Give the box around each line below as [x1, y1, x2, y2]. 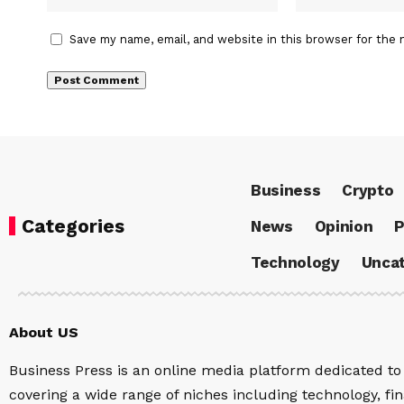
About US [9, 324, 78, 342]
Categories [22, 215, 124, 238]
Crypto [342, 180, 394, 199]
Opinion [314, 216, 373, 235]
